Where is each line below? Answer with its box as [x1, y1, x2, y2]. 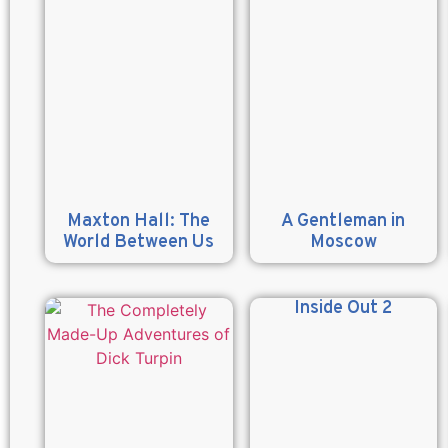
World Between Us [63, 230, 215, 254]
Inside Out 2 [294, 296, 393, 320]
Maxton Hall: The [67, 209, 211, 233]
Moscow [309, 230, 377, 254]
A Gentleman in [281, 209, 406, 233]
